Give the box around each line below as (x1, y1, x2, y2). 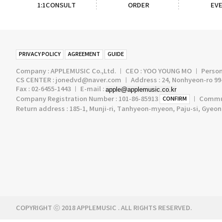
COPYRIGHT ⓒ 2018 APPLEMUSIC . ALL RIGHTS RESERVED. (16, 204, 192, 212)
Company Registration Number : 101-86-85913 (16, 95, 160, 103)
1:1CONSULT (37, 1, 76, 9)
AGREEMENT (68, 51, 100, 57)
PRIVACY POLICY (19, 51, 60, 57)
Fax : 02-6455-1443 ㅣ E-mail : (16, 85, 106, 93)
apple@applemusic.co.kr (106, 86, 176, 93)
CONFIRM (163, 96, 187, 102)
